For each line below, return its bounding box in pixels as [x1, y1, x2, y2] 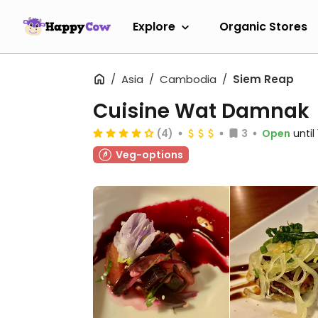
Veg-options [116, 148, 183, 162]
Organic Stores [219, 18, 307, 35]
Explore [133, 18, 175, 35]
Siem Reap [233, 72, 294, 87]
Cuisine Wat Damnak [93, 97, 309, 125]
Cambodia [160, 72, 216, 87]
